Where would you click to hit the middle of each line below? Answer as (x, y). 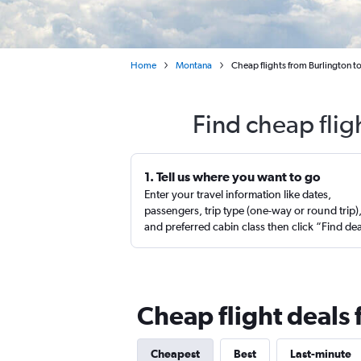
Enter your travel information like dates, (238, 194)
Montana (194, 65)
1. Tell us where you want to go (232, 176)
